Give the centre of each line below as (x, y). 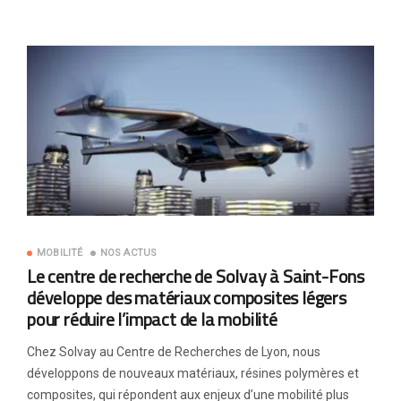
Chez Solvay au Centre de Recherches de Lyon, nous (174, 352)
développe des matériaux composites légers (187, 298)
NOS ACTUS (128, 253)
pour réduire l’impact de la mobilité (152, 320)
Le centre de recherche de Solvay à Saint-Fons (196, 277)
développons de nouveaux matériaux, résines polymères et (193, 374)
